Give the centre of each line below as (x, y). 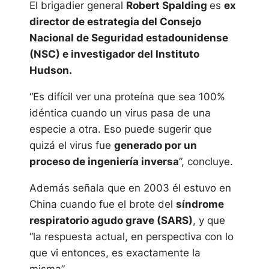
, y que (209, 220)
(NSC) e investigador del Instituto (114, 54)
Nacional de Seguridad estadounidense (128, 38)
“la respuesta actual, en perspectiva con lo (131, 237)
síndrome (200, 204)
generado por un (155, 145)
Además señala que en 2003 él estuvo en (130, 188)
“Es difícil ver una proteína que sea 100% (127, 97)
